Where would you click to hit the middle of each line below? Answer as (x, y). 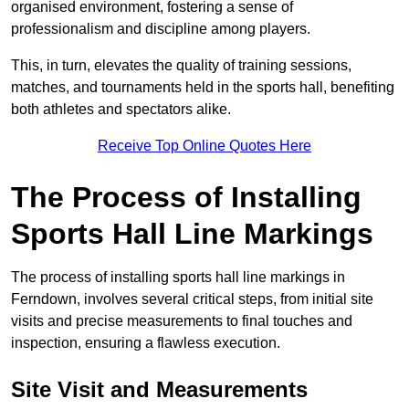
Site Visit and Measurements (159, 389)
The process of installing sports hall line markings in (178, 277)
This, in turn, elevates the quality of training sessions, (181, 65)
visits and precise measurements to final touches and (182, 320)
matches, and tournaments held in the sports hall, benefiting (203, 87)
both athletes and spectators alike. (121, 109)
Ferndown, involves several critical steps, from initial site (192, 299)
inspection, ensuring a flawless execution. (146, 342)
